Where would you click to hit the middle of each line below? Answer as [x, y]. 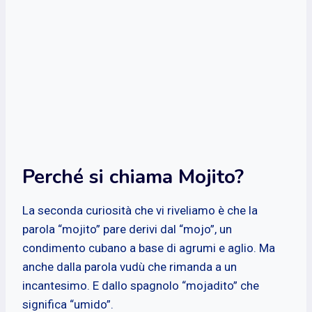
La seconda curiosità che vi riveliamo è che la [140, 210]
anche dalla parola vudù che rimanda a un [130, 266]
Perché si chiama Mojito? [133, 177]
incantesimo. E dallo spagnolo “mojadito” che [141, 285]
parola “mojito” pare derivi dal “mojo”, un [127, 229]
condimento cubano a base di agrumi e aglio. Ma [149, 248]
